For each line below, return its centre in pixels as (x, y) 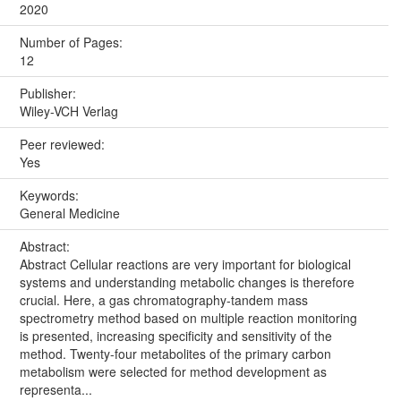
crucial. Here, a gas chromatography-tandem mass (163, 299)
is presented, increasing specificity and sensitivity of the (175, 335)
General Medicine (69, 213)
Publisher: (49, 93)
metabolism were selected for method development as (173, 371)
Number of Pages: (73, 42)
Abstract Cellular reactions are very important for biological (185, 264)
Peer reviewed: (64, 144)
